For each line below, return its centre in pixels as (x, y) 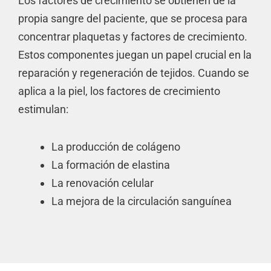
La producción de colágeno (116, 146)
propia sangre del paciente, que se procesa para (133, 18)
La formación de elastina (110, 165)
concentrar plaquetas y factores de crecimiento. (133, 36)
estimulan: (43, 109)
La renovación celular (102, 183)
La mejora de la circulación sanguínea (141, 201)
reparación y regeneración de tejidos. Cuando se (134, 73)
